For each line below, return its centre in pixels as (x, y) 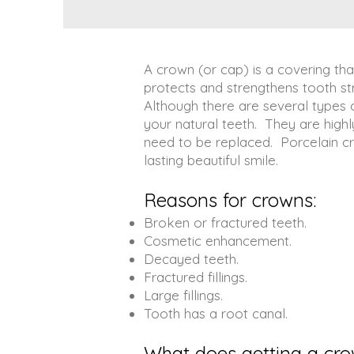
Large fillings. (183, 295)
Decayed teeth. (191, 259)
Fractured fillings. (196, 277)
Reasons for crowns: (230, 200)
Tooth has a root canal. (216, 313)
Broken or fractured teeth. (225, 222)
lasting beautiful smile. (211, 160)
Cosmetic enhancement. (218, 241)
